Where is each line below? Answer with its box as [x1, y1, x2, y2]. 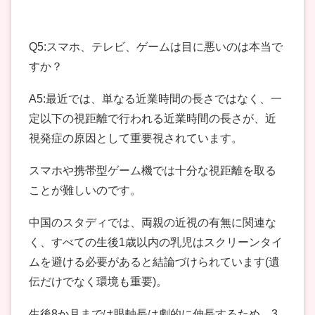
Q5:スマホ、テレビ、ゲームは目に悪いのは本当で [29, 41, 283, 53]
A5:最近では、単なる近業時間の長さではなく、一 [29, 93, 282, 105]
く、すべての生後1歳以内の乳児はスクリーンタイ [29, 236, 283, 249]
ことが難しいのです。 [29, 184, 141, 197]
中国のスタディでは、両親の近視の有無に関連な [29, 217, 276, 229]
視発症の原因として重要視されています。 [29, 132, 243, 145]
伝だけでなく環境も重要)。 [29, 276, 167, 288]
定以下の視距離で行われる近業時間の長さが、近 [29, 112, 276, 125]
